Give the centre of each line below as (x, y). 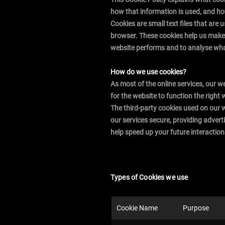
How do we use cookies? (148, 72)
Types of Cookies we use (149, 177)
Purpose (196, 208)
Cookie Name (137, 208)
